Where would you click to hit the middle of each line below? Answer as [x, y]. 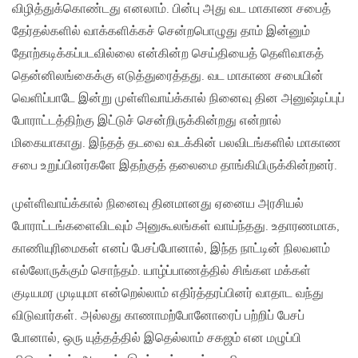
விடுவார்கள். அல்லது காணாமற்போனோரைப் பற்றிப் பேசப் [158, 316]
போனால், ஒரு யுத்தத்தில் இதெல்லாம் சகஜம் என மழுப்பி [157, 338]
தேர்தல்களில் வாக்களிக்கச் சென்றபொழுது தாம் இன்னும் [161, 31]
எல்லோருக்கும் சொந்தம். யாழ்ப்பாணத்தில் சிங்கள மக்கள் [161, 271]
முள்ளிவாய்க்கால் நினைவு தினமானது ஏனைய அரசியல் [158, 204]
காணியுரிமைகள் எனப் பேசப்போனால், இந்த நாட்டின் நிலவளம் [171, 249]
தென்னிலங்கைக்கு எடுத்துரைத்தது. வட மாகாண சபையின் [168, 76]
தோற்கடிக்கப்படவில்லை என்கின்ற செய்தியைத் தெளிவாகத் [168, 54]
